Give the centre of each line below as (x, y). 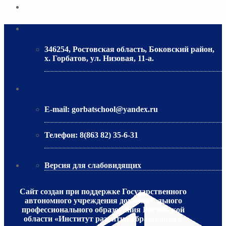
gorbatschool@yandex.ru (115, 109)
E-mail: (58, 109)
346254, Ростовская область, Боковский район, (129, 49)
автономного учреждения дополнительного (103, 200)
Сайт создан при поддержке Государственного (103, 191)
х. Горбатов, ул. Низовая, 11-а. (99, 58)
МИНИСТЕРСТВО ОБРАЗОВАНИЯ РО (98, 75)
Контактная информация (56, 89)
